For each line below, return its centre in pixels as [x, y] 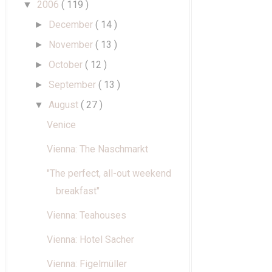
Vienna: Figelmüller [87, 264]
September [74, 85]
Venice [61, 125]
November [72, 45]
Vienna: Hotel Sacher [90, 240]
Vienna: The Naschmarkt [97, 149]
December [72, 25]
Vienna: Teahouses [86, 216]
